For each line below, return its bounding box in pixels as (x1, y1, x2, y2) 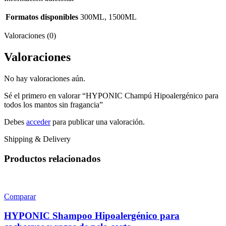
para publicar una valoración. (50, 118, 145, 127)
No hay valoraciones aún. (4, 74, 85, 83)
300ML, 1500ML (80, 13, 137, 22)
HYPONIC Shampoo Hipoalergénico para (4, 210, 180, 221)
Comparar (4, 192, 36, 201)
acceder (26, 118, 50, 127)
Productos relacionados (4, 153, 100, 164)
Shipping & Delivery (4, 135, 71, 144)
